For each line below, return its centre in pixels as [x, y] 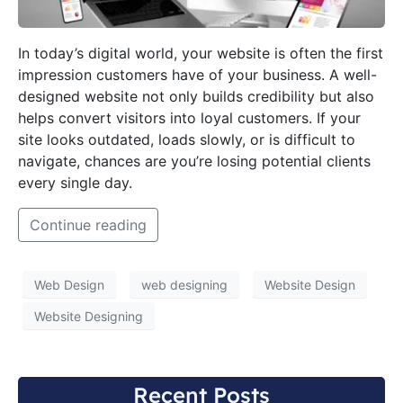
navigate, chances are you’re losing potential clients [194, 161]
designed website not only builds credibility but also [196, 97]
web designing [184, 284]
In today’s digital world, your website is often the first [201, 54]
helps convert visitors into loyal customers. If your [189, 118]
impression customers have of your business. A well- [197, 75]
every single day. [75, 183]
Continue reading [88, 225]
